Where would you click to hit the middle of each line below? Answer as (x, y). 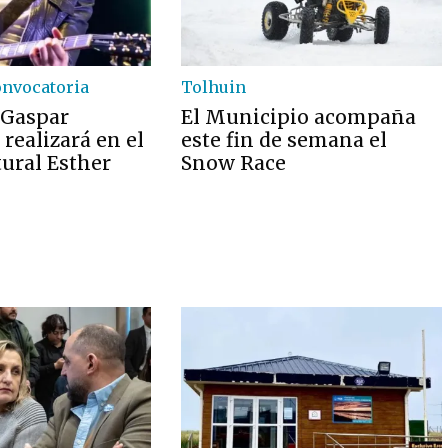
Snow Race (234, 163)
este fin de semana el (284, 140)
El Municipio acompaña (299, 117)
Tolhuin (214, 87)
